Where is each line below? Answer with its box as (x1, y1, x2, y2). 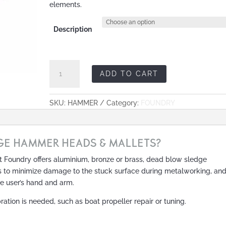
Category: (106, 98, 141, 107)
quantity (48, 119, 76, 127)
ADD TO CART (99, 69, 158, 78)
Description (53, 25, 92, 33)
